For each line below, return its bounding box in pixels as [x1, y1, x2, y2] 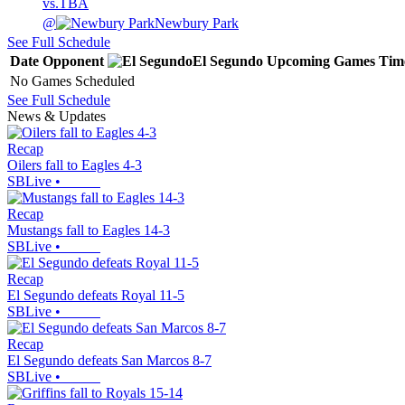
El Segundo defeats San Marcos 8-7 [7, 352, 212, 368]
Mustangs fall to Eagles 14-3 [7, 221, 170, 238]
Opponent [42, 52, 104, 69]
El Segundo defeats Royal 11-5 [7, 287, 184, 303]
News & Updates [7, 108, 106, 124]
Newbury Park [155, 14, 239, 31]
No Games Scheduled [10, 72, 135, 89]
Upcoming [267, 52, 330, 69]
